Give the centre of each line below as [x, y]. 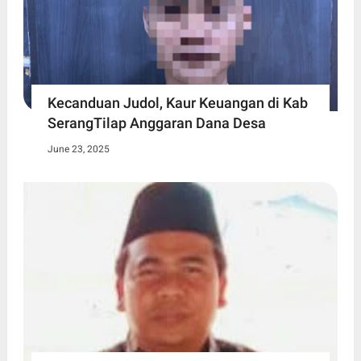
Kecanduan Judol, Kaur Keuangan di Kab [177, 103]
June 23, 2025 [78, 149]
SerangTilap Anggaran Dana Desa [156, 123]
